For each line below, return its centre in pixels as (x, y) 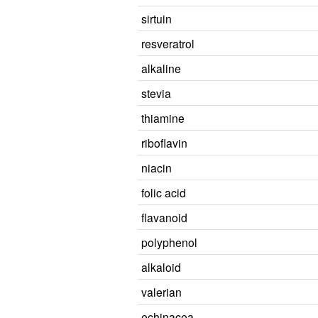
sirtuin (157, 18)
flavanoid (164, 217)
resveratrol (168, 43)
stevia (156, 93)
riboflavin (164, 143)
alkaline (161, 68)
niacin (157, 168)
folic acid (164, 192)
